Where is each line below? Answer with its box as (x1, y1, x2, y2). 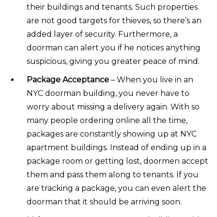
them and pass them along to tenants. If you (27, 170, 199, 179)
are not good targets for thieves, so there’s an (27, 15, 201, 25)
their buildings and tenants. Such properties (27, 2, 198, 12)
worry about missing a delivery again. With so (27, 102, 200, 111)
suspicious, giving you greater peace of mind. (27, 56, 200, 66)
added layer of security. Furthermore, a (27, 29, 178, 39)
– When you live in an (109, 75, 193, 84)
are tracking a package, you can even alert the (27, 183, 206, 193)
